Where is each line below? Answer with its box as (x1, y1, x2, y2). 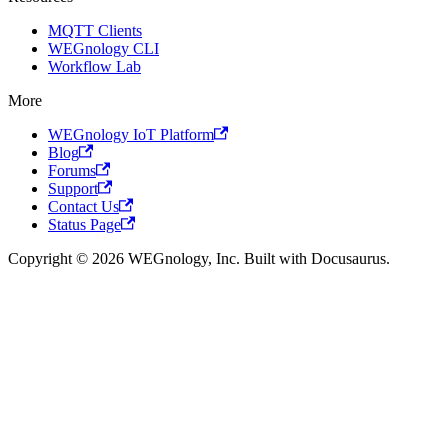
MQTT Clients (48, 21, 142, 39)
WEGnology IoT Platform (48, 125, 214, 143)
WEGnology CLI (48, 39, 159, 57)
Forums (48, 161, 96, 179)
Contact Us (48, 197, 119, 215)
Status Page (48, 215, 121, 233)
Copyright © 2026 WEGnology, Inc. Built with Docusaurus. (8, 249, 390, 267)
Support (48, 179, 98, 197)
